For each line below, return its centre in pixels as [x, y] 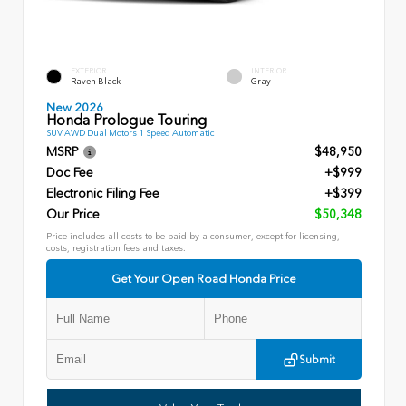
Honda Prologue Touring [126, 120]
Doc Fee [70, 173]
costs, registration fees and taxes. [116, 249]
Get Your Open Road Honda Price [204, 279]
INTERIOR [269, 70]
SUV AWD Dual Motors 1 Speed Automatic [130, 133]
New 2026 [75, 107]
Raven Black [96, 81]
